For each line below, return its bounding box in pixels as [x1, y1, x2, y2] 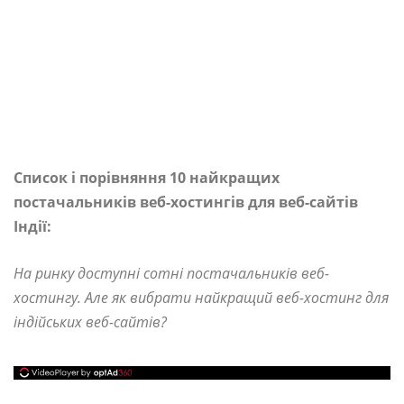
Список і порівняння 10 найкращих [14, 168, 280, 188]
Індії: [14, 216, 51, 236]
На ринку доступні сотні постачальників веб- [14, 263, 329, 283]
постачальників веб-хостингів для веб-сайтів [14, 192, 358, 212]
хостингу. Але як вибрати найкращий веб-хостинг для [14, 288, 389, 308]
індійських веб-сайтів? [14, 312, 167, 332]
